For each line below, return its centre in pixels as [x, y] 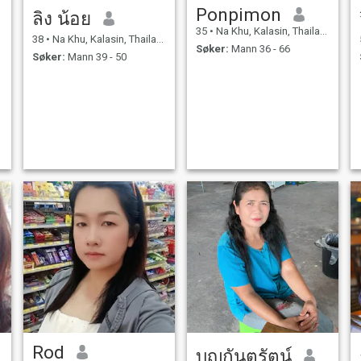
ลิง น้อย [61, 18]
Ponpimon [238, 14]
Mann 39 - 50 [95, 57]
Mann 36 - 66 [259, 49]
